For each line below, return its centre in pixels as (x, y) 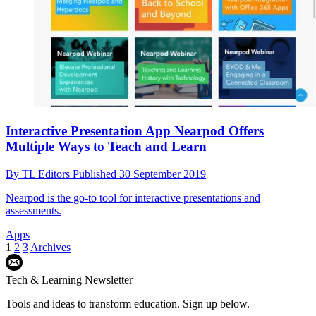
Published (96, 174)
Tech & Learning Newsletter (69, 279)
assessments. (34, 210)
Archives (50, 247)
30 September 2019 (163, 174)
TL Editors (47, 174)
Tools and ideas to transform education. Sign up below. (128, 303)
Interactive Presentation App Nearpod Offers (135, 130)
